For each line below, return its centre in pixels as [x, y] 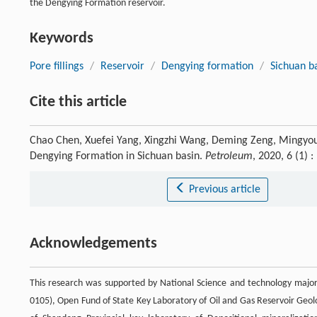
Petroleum [229, 156]
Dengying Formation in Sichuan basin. [117, 156]
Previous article [224, 189]
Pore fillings [57, 66]
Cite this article [78, 102]
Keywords [62, 38]
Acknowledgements [93, 243]
